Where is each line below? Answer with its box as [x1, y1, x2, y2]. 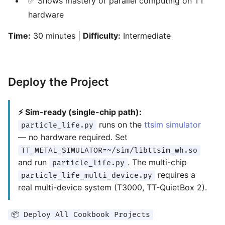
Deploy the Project [8, 75, 109, 88]
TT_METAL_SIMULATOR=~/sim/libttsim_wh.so [21, 146, 197, 155]
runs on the [96, 120, 144, 130]
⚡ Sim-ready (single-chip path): [18, 107, 142, 117]
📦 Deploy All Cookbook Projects [11, 210, 150, 219]
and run [18, 157, 49, 167]
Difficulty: [83, 31, 121, 41]
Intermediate [121, 31, 171, 41]
